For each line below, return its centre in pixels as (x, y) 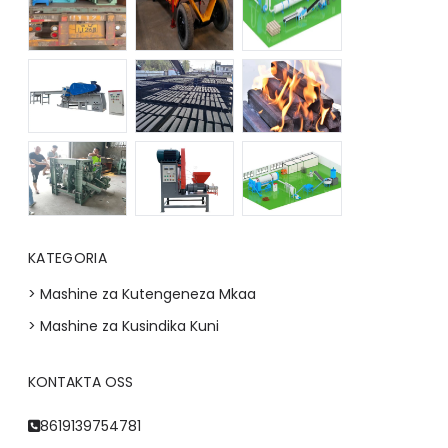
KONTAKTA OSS (80, 382)
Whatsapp (407, 402)
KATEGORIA (68, 258)
